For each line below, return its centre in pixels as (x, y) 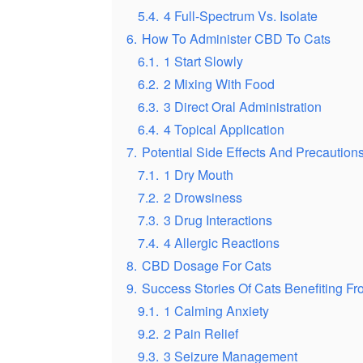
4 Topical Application (224, 130)
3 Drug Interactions (218, 220)
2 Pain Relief (201, 334)
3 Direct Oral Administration (243, 107)
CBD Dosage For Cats (207, 266)
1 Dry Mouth (199, 175)
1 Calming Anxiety (216, 311)
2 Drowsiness (203, 198)
